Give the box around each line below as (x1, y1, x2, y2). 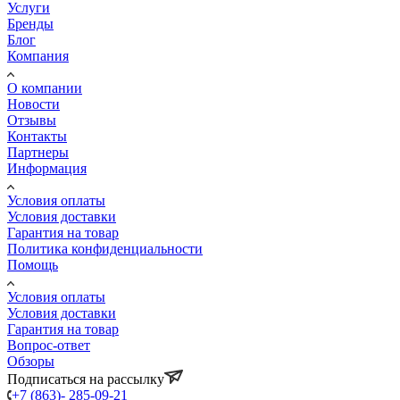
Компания (7, 47, 69, 63)
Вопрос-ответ (7, 337, 90, 353)
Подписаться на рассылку (7, 371, 164, 387)
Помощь (7, 256, 58, 272)
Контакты (7, 128, 67, 144)
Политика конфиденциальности (7, 240, 203, 256)
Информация (7, 160, 87, 176)
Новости (7, 96, 60, 112)
